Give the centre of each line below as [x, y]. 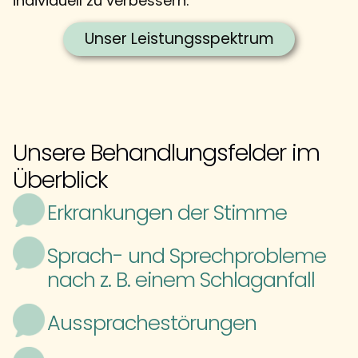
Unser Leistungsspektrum [179, 39]
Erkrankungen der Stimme [167, 212]
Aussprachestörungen [151, 322]
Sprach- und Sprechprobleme [186, 255]
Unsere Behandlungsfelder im [166, 152]
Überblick [60, 179]
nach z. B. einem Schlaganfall [181, 279]
